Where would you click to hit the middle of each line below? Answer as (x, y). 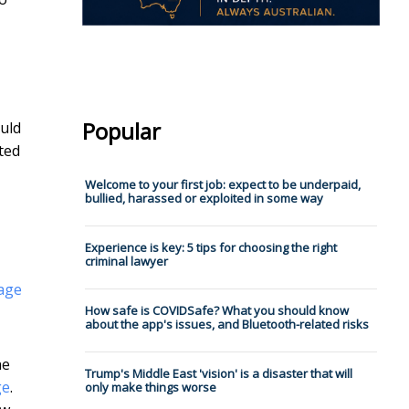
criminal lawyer (126, 262)
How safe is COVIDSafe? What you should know (216, 311)
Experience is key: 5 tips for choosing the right (210, 248)
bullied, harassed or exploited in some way (204, 199)
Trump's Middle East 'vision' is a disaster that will (218, 374)
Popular (121, 131)
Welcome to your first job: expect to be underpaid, (222, 185)
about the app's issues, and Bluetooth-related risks (226, 325)
